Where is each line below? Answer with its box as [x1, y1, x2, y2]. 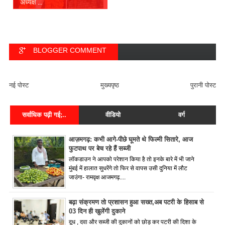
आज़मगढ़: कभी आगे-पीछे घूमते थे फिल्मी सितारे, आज [69, 136, 193, 144]
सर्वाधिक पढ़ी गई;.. [22, 111, 67, 119]
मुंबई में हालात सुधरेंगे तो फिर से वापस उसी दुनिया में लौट [69, 165, 187, 171]
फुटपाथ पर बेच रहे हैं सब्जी [69, 145, 131, 153]
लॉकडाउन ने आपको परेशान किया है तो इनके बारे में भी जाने [69, 156, 196, 162]
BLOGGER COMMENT [33, 46, 107, 55]
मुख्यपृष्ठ [100, 81, 119, 89]
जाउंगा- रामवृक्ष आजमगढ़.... [69, 174, 126, 180]
